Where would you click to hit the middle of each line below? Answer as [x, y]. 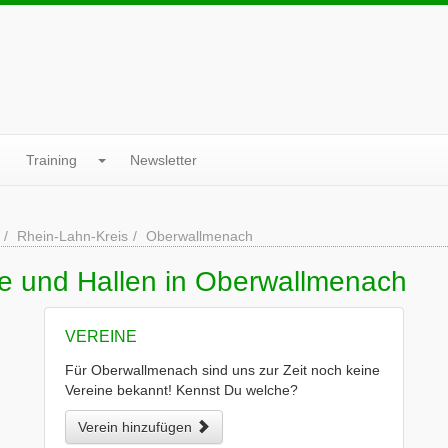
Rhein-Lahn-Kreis [72, 236]
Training [51, 160]
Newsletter [163, 160]
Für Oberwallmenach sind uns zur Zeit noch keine [222, 370]
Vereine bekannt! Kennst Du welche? [181, 390]
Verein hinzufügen [137, 427]
